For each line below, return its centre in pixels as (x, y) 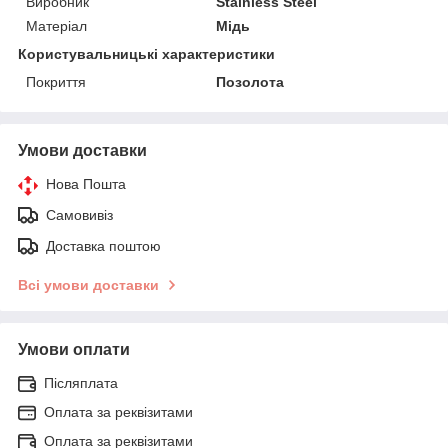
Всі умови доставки (88, 284)
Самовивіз (79, 214)
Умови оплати (74, 349)
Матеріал (56, 25)
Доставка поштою (103, 245)
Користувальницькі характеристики (146, 53)
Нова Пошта (86, 183)
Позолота (250, 81)
